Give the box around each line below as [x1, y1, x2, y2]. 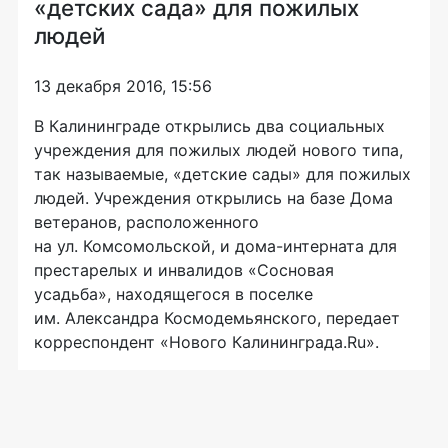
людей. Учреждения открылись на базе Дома [34, 188, 393, 208]
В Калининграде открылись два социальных [34, 116, 385, 136]
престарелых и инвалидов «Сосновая [34, 260, 334, 280]
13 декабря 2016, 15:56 [34, 76, 212, 96]
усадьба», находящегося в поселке [34, 284, 313, 304]
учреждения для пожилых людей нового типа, [34, 140, 403, 160]
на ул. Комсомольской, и [34, 236, 235, 256]
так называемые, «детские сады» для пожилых [34, 164, 411, 184]
